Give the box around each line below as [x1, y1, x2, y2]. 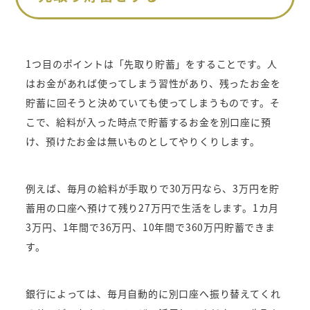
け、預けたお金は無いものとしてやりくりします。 [26, 134, 260, 149]
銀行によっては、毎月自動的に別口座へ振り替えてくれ [26, 286, 281, 301]
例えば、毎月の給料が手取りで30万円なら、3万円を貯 [26, 181, 280, 196]
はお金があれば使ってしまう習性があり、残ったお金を [26, 76, 281, 91]
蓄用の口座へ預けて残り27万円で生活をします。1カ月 [26, 201, 280, 215]
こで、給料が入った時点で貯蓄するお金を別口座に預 [26, 115, 271, 129]
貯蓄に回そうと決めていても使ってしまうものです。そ [26, 95, 280, 110]
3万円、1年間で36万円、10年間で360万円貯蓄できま [26, 220, 275, 235]
